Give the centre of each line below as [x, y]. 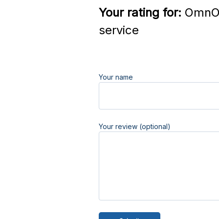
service [119, 30]
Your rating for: [140, 12]
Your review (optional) [134, 126]
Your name [116, 77]
